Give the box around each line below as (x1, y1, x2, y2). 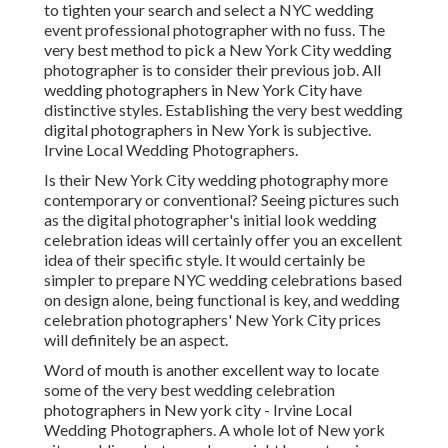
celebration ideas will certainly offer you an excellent (44, 230, 402, 250)
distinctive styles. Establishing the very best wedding (44, 100, 403, 120)
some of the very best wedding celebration (44, 380, 335, 400)
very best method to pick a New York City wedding (44, 40, 392, 60)
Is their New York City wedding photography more (44, 170, 388, 190)
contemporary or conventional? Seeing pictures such (44, 190, 399, 210)
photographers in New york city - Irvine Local (44, 400, 352, 420)
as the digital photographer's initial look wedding (44, 210, 377, 230)
